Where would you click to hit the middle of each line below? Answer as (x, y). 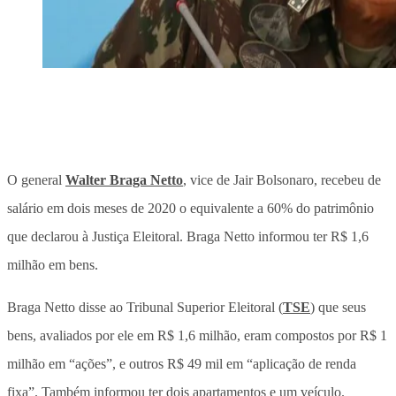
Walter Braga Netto (124, 179)
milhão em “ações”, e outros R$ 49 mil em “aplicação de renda (182, 363)
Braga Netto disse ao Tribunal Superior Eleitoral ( (145, 307)
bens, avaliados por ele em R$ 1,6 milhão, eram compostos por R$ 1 (197, 335)
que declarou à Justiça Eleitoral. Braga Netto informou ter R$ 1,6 (188, 236)
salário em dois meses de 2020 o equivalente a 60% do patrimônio (190, 208)
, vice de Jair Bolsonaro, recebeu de (282, 179)
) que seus (338, 307)
